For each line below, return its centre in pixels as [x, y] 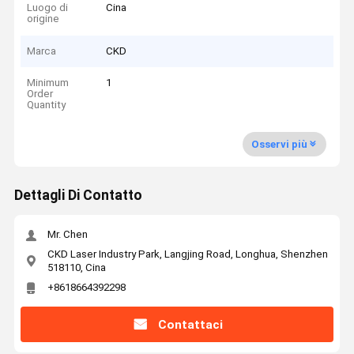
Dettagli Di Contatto [78, 196]
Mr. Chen [67, 235]
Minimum [48, 83]
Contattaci [190, 324]
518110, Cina [76, 267]
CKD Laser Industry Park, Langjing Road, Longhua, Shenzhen [187, 254]
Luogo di [48, 8]
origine [43, 19]
